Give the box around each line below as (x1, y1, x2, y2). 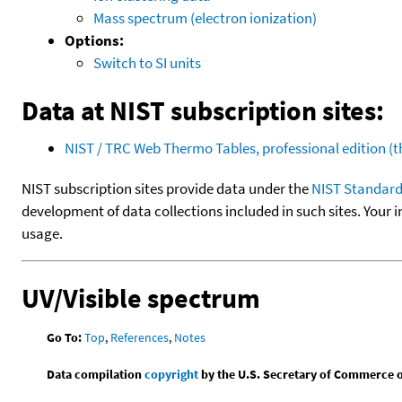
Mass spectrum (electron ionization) (93, 7, 317, 28)
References (110, 328, 170, 345)
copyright (144, 365, 199, 382)
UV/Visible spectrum (22, 280, 260, 315)
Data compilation (47, 365, 145, 382)
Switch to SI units (93, 52, 201, 73)
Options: (65, 30, 124, 50)
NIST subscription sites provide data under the (22, 178, 311, 198)
